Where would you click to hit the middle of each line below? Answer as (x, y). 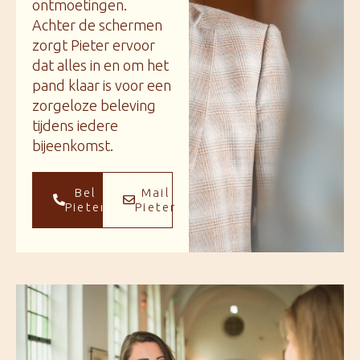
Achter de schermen (97, 25)
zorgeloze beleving (94, 105)
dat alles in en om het (100, 65)
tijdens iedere (75, 125)
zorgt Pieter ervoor (94, 45)
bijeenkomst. (73, 145)
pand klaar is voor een (102, 85)
